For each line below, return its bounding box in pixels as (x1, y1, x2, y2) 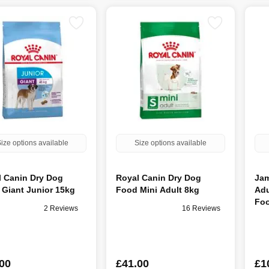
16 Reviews (182, 204, 221, 213)
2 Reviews (44, 204, 78, 213)
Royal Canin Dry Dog (116, 172, 202, 183)
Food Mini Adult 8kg (116, 184, 200, 195)
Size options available (134, 138, 207, 147)
